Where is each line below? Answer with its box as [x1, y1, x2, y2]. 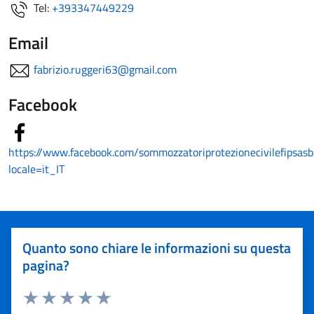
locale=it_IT [8, 161, 64, 177]
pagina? [22, 254, 69, 276]
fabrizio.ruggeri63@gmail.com [34, 61, 177, 78]
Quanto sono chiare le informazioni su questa [22, 237, 291, 259]
